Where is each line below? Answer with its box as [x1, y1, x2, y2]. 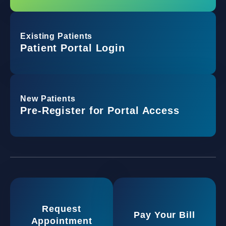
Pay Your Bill [134, 209, 195, 220]
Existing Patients [20, 31, 93, 41]
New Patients [20, 94, 76, 104]
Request [42, 203, 81, 214]
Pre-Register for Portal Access [20, 104, 180, 117]
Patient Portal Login [20, 42, 125, 54]
